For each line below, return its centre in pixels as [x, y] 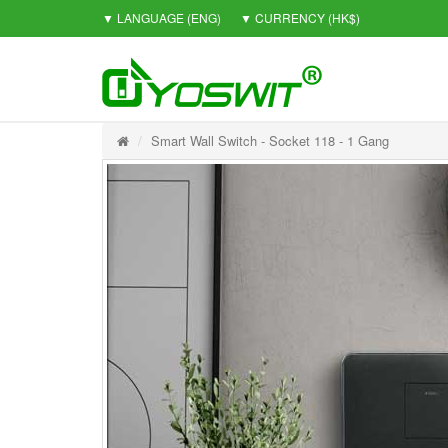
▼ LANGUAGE [143, 17]
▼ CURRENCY [282, 17]
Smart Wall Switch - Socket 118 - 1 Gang [270, 140]
